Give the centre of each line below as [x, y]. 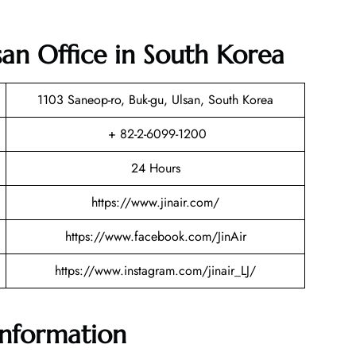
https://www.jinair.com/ [155, 203]
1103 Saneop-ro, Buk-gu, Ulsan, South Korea [155, 100]
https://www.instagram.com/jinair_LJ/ [155, 271]
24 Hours [155, 168]
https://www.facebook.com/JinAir [155, 237]
